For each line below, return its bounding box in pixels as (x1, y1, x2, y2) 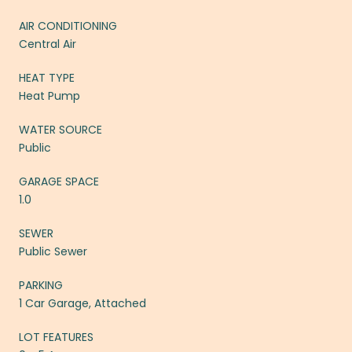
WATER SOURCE (19, 121, 102, 137)
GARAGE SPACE (19, 173, 99, 189)
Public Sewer (19, 243, 87, 259)
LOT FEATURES (19, 328, 93, 345)
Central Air (19, 35, 76, 52)
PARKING (19, 277, 63, 293)
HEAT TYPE (19, 69, 75, 86)
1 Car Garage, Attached (19, 295, 146, 311)
